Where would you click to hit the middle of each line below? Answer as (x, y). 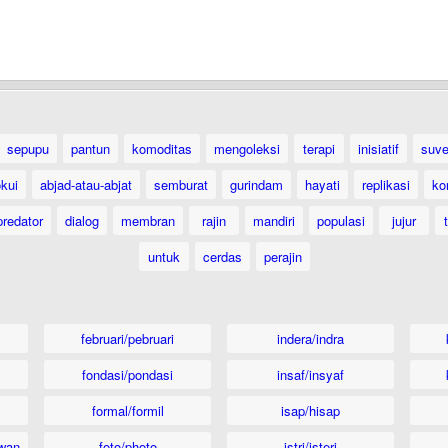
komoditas (161, 148)
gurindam (256, 184)
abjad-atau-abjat (85, 184)
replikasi (385, 184)
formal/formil (127, 410)
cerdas (222, 256)
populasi (341, 220)
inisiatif (378, 148)
